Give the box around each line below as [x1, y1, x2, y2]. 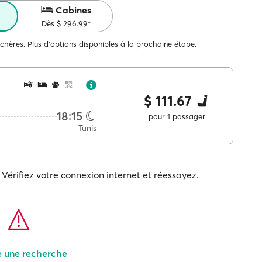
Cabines [55, 4, 91, 16]
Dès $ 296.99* [41, 19, 91, 28]
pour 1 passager [148, 112, 205, 121]
